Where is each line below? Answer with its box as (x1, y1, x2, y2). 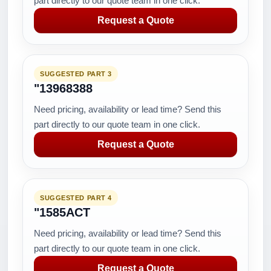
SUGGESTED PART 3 (40, 70, 112, 77)
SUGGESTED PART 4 (40, 194, 112, 201)
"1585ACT (34, 206, 90, 219)
